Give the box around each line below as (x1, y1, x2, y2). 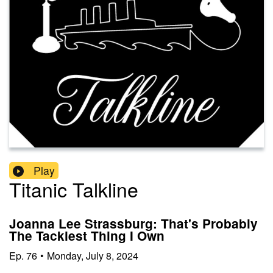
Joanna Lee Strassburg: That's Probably (9, 214, 258, 233)
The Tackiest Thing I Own (9, 227, 165, 245)
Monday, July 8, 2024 (47, 248, 138, 263)
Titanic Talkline (9, 175, 138, 204)
